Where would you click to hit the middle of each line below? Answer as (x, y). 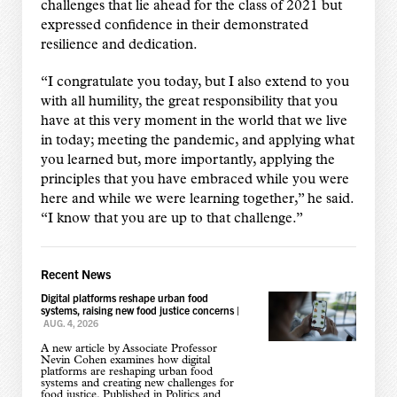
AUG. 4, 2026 (70, 323)
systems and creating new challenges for (137, 383)
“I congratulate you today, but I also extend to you (195, 82)
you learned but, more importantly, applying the (187, 160)
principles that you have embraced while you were (195, 179)
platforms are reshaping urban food (126, 371)
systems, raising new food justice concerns (137, 309)
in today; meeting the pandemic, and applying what (197, 140)
